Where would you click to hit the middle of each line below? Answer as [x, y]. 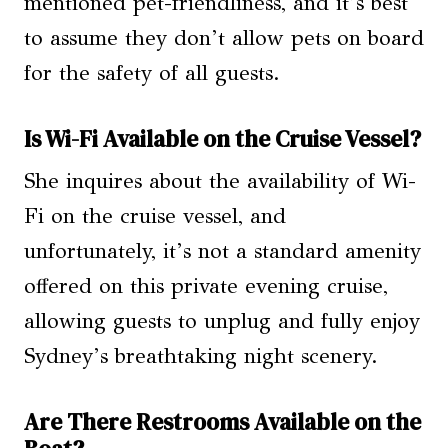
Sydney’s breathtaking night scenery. [201, 356]
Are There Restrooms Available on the [222, 421]
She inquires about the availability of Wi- [220, 181]
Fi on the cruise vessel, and [155, 216]
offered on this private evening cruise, [206, 286]
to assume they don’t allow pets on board [224, 38]
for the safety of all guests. [152, 73]
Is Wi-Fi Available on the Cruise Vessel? [222, 138]
